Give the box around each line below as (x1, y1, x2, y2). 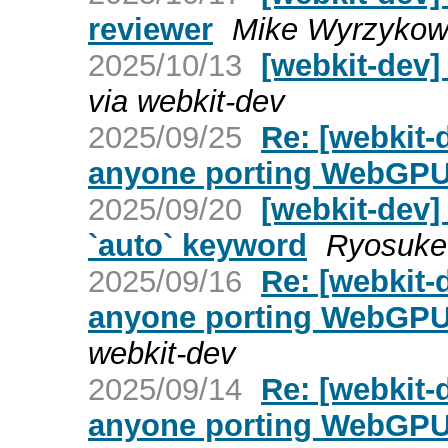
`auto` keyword (88, 227, 307, 263)
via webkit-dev (88, 83, 285, 119)
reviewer (88, 11, 213, 47)
